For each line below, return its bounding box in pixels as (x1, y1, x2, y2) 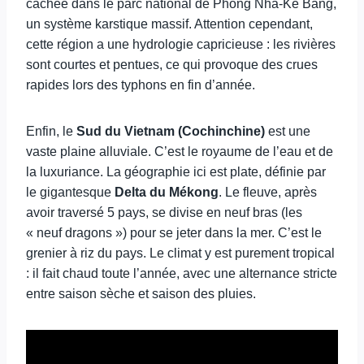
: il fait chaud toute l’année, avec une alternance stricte (26, 266, 337, 280)
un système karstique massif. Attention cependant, (26, 17, 313, 31)
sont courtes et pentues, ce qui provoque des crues (26, 58, 318, 71)
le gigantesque (26, 185, 115, 199)
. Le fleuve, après (219, 185, 317, 199)
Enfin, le (26, 124, 76, 138)
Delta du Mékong (115, 185, 219, 199)
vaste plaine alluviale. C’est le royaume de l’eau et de (26, 145, 333, 158)
